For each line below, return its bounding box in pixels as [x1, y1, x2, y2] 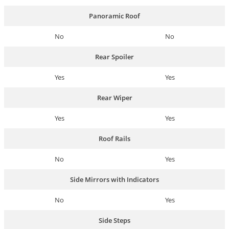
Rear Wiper [97, 93, 132, 102]
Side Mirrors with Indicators [70, 174, 159, 184]
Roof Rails [99, 133, 130, 143]
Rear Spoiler [95, 52, 134, 61]
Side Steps [99, 215, 130, 225]
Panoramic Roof [89, 11, 140, 20]
